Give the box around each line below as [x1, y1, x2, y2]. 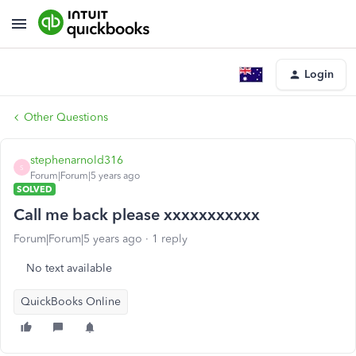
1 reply [152, 232, 188, 246]
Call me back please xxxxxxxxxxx [14, 205, 260, 224]
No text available [26, 261, 112, 275]
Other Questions [24, 110, 108, 124]
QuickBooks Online [21, 295, 121, 308]
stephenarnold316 [30, 153, 123, 167]
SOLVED [17, 184, 52, 195]
